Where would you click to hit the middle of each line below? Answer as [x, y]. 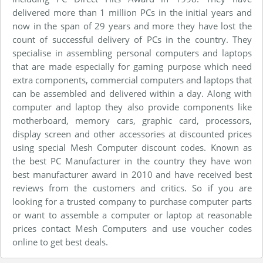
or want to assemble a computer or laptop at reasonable [132, 215]
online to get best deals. [60, 242]
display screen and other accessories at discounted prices [132, 134]
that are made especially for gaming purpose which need [132, 66]
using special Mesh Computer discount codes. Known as [132, 147]
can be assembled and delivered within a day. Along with [132, 93]
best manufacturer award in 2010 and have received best [132, 174]
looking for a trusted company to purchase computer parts [132, 201]
